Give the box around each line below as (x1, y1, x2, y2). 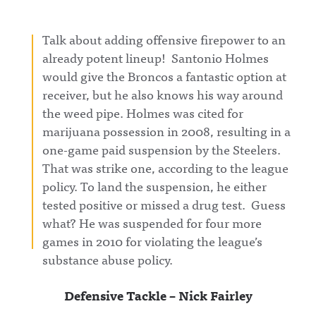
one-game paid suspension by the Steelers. (42, 139, 281, 159)
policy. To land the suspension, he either (42, 176, 267, 196)
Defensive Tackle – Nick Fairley (63, 285, 253, 305)
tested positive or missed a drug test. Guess (42, 194, 286, 214)
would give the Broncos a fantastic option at (42, 66, 286, 86)
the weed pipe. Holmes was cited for (42, 102, 243, 123)
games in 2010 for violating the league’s (42, 231, 262, 251)
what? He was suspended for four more (42, 212, 262, 233)
